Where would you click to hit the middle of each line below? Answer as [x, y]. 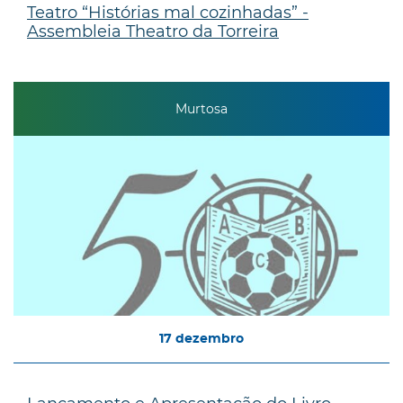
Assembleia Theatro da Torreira [153, 31]
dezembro [210, 339]
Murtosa [201, 109]
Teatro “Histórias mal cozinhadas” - [168, 12]
